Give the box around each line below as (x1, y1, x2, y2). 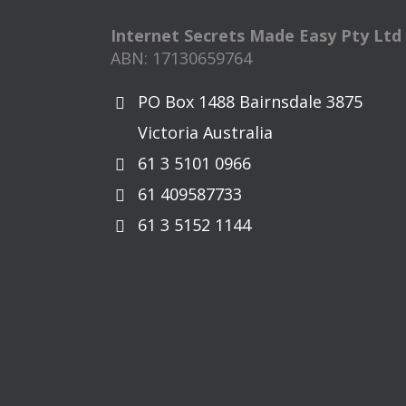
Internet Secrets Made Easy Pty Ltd (111, 24, 401, 46)
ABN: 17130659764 (111, 46, 252, 69)
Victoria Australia (138, 121, 273, 143)
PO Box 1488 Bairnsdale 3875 (138, 90, 362, 112)
